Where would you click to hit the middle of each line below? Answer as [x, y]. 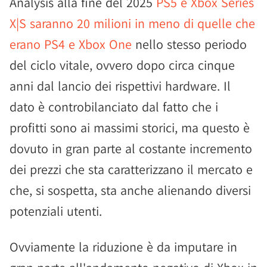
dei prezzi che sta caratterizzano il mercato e [131, 169]
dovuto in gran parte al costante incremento [131, 148]
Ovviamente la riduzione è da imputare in [123, 247]
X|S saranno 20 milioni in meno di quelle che [132, 23]
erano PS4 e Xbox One [71, 44]
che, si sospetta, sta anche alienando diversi [130, 190]
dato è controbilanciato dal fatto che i [114, 107]
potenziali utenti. [56, 211]
